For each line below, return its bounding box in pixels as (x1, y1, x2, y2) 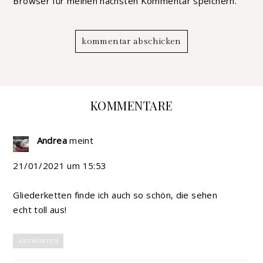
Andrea (36, 134, 67, 146)
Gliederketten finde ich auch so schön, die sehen (13, 189, 218, 201)
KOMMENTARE (90, 97, 173, 113)
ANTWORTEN (18, 237, 59, 244)
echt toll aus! (13, 204, 67, 216)
